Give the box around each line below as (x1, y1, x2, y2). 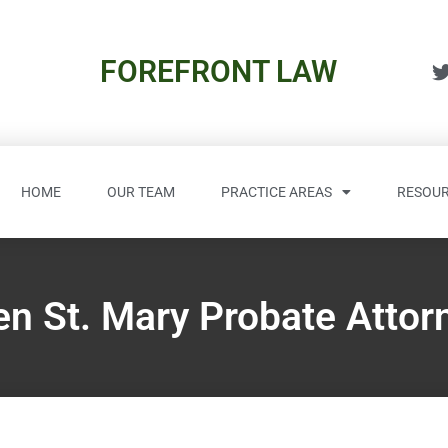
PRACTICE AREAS (220, 183, 332, 200)
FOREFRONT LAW (99, 54, 337, 90)
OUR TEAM (106, 183, 175, 200)
